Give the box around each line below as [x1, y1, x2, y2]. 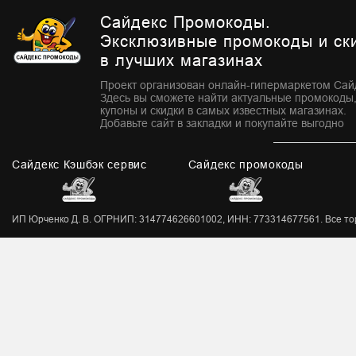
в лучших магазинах [100, 52, 263, 69]
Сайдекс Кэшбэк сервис [12, 158, 147, 171]
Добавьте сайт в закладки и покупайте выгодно [100, 117, 344, 130]
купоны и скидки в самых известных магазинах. [100, 104, 346, 117]
